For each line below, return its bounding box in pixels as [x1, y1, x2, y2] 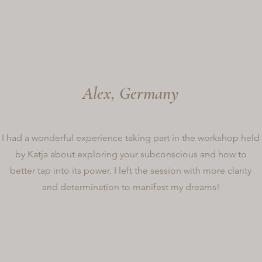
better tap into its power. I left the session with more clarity [10, 164, 251, 176]
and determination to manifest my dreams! [42, 181, 220, 192]
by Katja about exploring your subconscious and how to [15, 148, 247, 160]
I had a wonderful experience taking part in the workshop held [2, 132, 260, 143]
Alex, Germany [82, 82, 179, 104]
